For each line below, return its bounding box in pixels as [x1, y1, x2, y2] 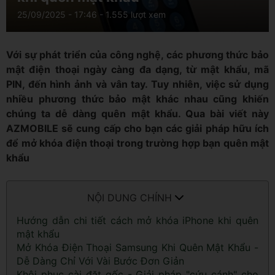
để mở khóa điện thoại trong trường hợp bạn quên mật [6, 137, 269, 150]
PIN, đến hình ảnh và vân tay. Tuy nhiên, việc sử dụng [6, 78, 269, 91]
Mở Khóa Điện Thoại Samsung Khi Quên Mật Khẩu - [17, 241, 258, 254]
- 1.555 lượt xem [97, 9, 166, 20]
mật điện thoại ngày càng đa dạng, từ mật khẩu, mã [6, 63, 269, 76]
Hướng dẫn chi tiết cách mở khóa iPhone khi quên [17, 214, 258, 227]
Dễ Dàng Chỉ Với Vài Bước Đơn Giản [17, 255, 184, 268]
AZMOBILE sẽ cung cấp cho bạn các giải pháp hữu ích [6, 122, 269, 135]
